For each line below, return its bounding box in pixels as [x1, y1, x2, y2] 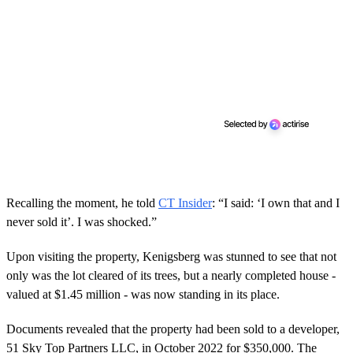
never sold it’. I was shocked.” [6, 215, 157, 229]
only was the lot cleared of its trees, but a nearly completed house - [6, 269, 336, 283]
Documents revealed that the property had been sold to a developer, [6, 322, 340, 336]
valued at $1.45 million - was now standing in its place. [6, 288, 280, 302]
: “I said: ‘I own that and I [212, 196, 340, 210]
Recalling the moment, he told [6, 196, 158, 210]
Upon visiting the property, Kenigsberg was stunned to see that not [6, 250, 336, 264]
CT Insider [158, 196, 212, 210]
